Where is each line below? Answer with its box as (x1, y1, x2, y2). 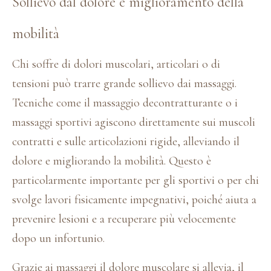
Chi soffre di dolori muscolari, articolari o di (12, 56, 220, 71)
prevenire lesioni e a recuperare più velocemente (12, 211, 236, 226)
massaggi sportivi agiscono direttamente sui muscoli (12, 114, 255, 129)
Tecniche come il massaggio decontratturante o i (12, 95, 238, 110)
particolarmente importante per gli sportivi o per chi (12, 172, 259, 188)
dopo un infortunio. (12, 230, 105, 246)
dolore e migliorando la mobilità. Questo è (12, 153, 211, 168)
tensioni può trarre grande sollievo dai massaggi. (12, 76, 237, 91)
